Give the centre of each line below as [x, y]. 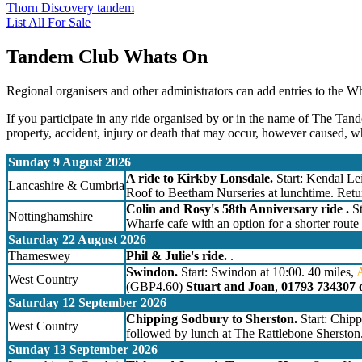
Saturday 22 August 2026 [77, 240]
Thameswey [39, 256]
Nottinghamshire [51, 217]
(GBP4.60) [156, 287]
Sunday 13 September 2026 [83, 350]
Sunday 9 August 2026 [69, 162]
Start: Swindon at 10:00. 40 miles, [267, 272]
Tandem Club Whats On [107, 57]
